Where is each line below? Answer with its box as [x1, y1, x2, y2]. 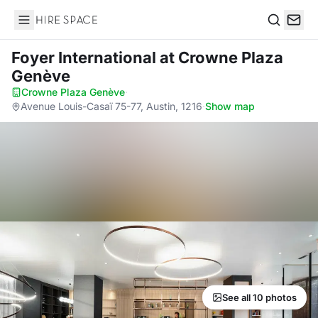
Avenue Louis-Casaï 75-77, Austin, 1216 [21, 100, 202, 112]
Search [266, 27, 303, 42]
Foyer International [11, 48, 160, 67]
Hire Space [13, 20, 72, 34]
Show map [205, 100, 255, 112]
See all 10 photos [222, 292, 297, 303]
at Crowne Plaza [160, 48, 283, 67]
